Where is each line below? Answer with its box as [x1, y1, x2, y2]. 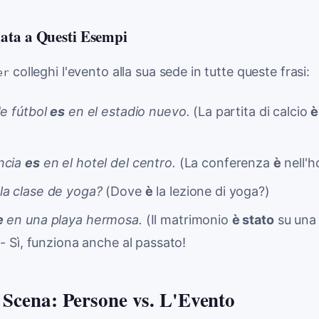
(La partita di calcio [189, 104, 311, 120]
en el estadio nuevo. [65, 104, 190, 120]
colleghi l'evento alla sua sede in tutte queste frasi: [9, 64, 310, 80]
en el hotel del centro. [39, 155, 176, 171]
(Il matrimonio [142, 212, 232, 228]
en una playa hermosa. [3, 212, 142, 228]
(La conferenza [175, 155, 273, 171]
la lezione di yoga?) [152, 184, 270, 199]
